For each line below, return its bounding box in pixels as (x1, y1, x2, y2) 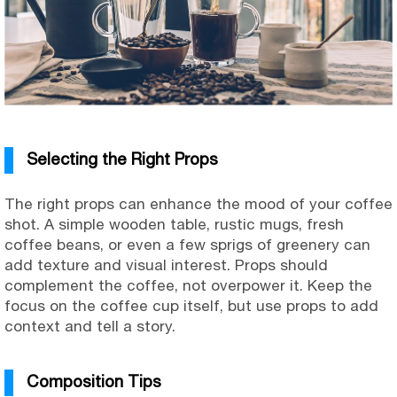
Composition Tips (27, 370, 161, 391)
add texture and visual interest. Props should (4, 255, 328, 274)
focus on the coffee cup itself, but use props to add (4, 296, 378, 315)
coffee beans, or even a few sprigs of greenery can (4, 235, 370, 253)
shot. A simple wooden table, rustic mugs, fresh (4, 214, 344, 233)
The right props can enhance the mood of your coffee (4, 194, 393, 213)
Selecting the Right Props (27, 148, 218, 168)
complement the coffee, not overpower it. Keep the (4, 276, 372, 294)
